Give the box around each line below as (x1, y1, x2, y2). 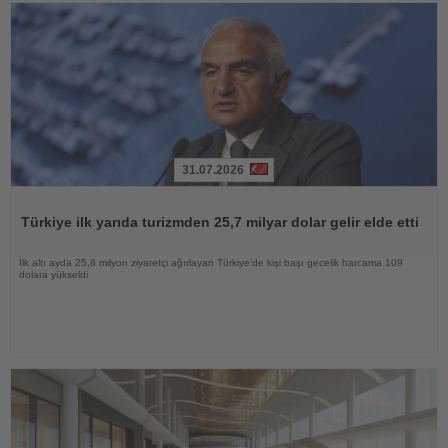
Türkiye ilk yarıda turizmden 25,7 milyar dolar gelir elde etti (21, 214, 419, 231)
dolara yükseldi (19, 269, 88, 281)
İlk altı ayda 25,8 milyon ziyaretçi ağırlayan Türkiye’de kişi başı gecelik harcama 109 (19, 257, 403, 269)
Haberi (10, 185, 52, 202)
